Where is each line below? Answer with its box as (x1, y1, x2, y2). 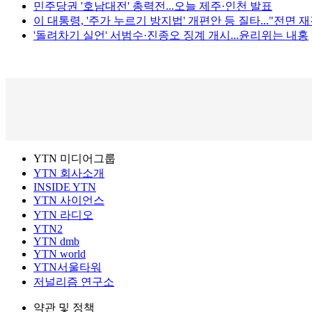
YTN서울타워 (33, 261, 102, 274)
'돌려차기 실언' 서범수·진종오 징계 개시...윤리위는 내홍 (33, 29, 309, 42)
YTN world (33, 248, 86, 260)
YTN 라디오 (33, 209, 93, 221)
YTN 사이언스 (33, 194, 104, 207)
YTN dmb (33, 235, 79, 248)
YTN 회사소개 (33, 167, 104, 180)
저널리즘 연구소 (33, 276, 114, 288)
